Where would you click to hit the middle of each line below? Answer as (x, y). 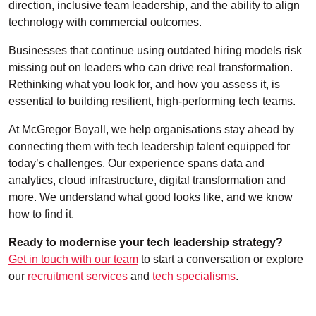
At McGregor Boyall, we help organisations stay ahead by (151, 130)
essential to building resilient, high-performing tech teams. (152, 102)
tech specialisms (193, 276)
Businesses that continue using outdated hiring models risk (155, 51)
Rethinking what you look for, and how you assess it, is (144, 85)
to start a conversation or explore (221, 260)
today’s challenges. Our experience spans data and (136, 164)
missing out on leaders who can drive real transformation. (151, 68)
